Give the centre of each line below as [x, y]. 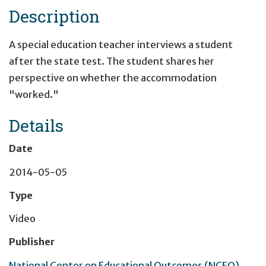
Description [54, 16]
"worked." [34, 95]
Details [36, 126]
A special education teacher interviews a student [121, 45]
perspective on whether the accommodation [113, 78]
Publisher [32, 242]
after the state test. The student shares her [112, 61]
